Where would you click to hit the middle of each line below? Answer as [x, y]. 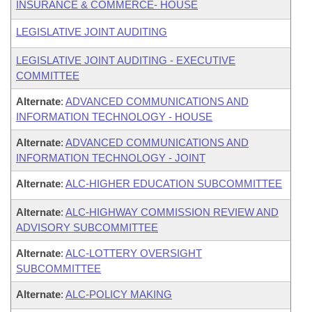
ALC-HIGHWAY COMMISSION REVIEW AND [172, 212]
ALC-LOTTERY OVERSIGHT [134, 253]
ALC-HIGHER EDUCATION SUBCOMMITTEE [174, 184]
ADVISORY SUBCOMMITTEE [87, 227]
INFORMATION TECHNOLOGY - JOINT [111, 158]
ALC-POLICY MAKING [119, 294]
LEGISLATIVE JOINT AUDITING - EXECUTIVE [126, 60]
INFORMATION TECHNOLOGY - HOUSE [114, 117]
